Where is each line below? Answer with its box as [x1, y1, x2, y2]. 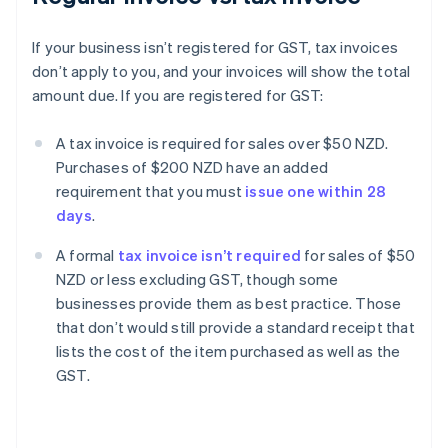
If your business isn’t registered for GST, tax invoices [32, 37, 399, 58]
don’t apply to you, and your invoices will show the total [32, 61, 411, 82]
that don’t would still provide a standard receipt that [56, 317, 415, 338]
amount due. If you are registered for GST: [32, 85, 324, 106]
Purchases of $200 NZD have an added [56, 157, 328, 178]
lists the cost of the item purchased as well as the [56, 341, 401, 362]
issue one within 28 [245, 181, 387, 202]
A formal [56, 245, 118, 266]
